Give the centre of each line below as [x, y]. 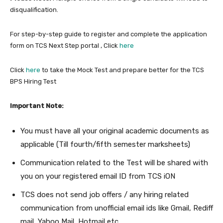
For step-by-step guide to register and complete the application [109, 34]
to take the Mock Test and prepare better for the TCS [122, 70]
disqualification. [34, 10]
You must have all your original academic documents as [115, 131]
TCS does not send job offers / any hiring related [105, 195]
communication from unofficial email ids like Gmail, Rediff [117, 208]
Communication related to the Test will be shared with [114, 163]
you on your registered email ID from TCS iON [98, 176]
